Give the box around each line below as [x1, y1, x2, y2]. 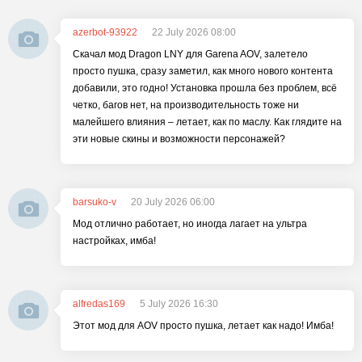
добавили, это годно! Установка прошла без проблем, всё [73, 82, 337, 94]
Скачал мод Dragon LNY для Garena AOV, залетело [73, 48, 308, 60]
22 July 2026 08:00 [152, 27, 236, 38]
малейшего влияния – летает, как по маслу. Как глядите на [73, 116, 342, 128]
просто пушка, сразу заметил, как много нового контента [73, 65, 333, 77]
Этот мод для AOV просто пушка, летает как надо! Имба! [73, 320, 334, 331]
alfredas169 [73, 298, 125, 309]
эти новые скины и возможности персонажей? [73, 133, 285, 145]
